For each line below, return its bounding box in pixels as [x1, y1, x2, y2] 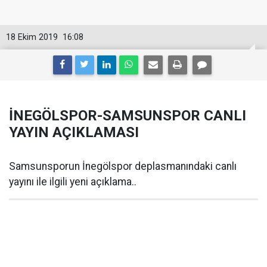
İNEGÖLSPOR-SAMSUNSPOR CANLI [9, 107, 246, 124]
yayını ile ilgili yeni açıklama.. [9, 176, 136, 188]
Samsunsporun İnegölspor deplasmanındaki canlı [9, 160, 237, 172]
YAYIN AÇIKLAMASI [9, 124, 139, 141]
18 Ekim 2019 [6, 32, 58, 42]
